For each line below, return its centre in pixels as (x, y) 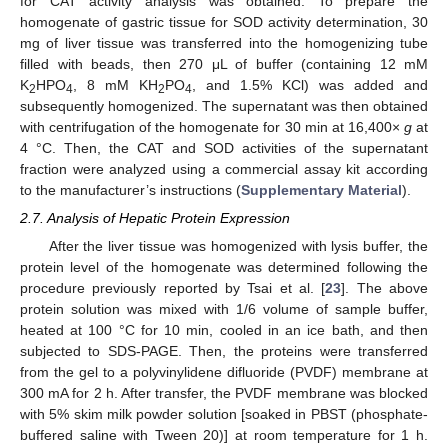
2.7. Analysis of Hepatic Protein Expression (155, 217)
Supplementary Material (321, 189)
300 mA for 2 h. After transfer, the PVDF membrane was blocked (224, 392)
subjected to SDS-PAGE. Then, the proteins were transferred (224, 350)
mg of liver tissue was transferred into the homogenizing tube (224, 42)
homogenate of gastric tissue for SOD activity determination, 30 (224, 21)
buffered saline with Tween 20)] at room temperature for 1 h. (224, 434)
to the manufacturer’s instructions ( (130, 189)
